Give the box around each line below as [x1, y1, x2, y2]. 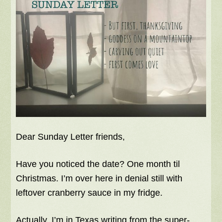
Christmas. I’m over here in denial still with [16, 173, 183, 184]
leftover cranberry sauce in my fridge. [16, 188, 163, 198]
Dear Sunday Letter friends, [16, 132, 125, 142]
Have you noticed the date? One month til [16, 159, 180, 169]
